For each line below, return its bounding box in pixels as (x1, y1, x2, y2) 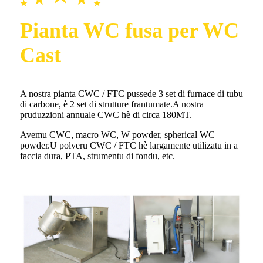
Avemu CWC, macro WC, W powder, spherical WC (20, 129, 215, 140)
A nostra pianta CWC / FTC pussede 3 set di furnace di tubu (20, 88, 243, 99)
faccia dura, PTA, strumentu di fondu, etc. (20, 150, 175, 161)
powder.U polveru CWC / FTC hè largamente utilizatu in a (20, 140, 238, 150)
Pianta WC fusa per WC (20, 18, 239, 42)
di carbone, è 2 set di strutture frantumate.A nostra (20, 99, 204, 109)
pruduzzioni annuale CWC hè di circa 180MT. (20, 109, 192, 120)
